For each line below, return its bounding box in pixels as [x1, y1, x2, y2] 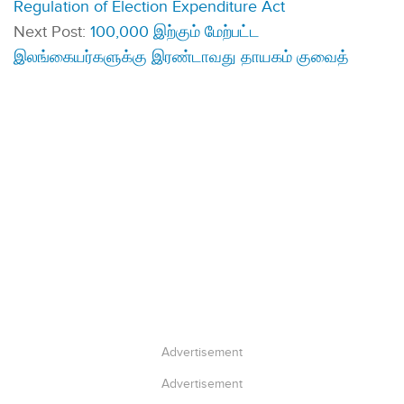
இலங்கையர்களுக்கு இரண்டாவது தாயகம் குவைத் [14, 47, 349, 67]
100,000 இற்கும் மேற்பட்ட [90, 22, 260, 41]
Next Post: [14, 22, 90, 41]
